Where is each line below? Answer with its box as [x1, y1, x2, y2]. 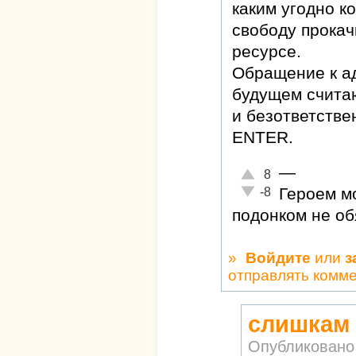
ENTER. [232, 127, 293, 146]
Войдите [246, 249, 311, 266]
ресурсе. [232, 41, 301, 60]
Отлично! [240, 166, 288, 179]
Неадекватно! [240, 184, 311, 196]
